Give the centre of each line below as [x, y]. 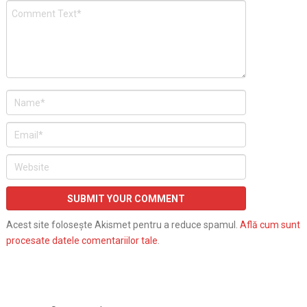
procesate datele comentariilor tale [82, 241]
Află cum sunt [270, 225]
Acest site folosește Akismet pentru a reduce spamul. [123, 225]
